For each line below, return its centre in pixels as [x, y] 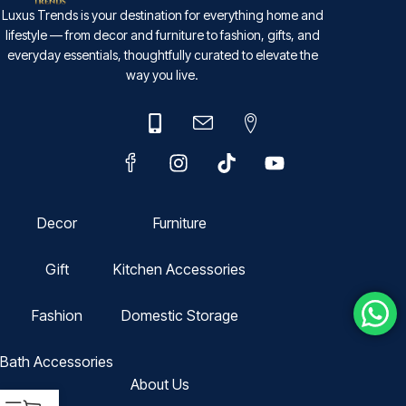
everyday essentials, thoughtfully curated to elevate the [162, 55]
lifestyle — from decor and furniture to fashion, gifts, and [162, 35]
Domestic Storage [179, 315]
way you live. [163, 75]
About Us [160, 384]
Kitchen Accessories [179, 269]
